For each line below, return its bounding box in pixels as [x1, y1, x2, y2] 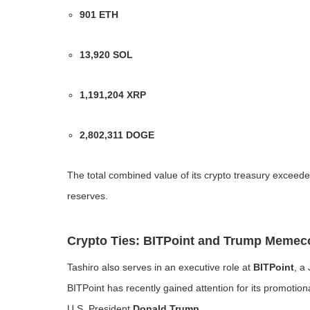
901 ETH [80, 9, 119, 20]
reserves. [67, 190, 108, 201]
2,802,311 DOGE [80, 129, 155, 140]
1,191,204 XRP [80, 89, 147, 100]
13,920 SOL [80, 49, 134, 60]
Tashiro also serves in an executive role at [67, 262, 253, 273]
